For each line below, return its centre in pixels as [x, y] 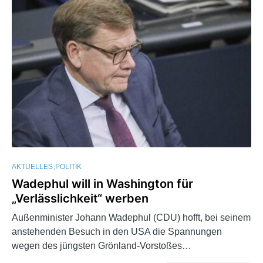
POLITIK [68, 166]
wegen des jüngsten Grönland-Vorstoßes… [102, 245]
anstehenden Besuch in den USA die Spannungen [117, 231]
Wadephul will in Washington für [102, 183]
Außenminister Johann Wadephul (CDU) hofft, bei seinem [131, 217]
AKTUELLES [32, 166]
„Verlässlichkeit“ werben [80, 198]
